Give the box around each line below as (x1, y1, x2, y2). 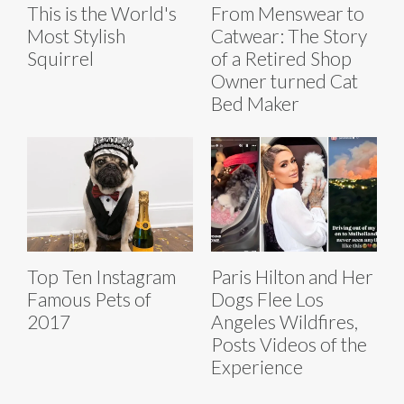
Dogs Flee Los (211, 288, 324, 311)
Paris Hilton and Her (211, 265, 373, 289)
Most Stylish (27, 24, 125, 48)
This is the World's (27, 2, 177, 25)
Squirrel (27, 47, 94, 70)
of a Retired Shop (211, 47, 352, 70)
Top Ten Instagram (27, 265, 176, 289)
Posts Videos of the (211, 333, 367, 356)
